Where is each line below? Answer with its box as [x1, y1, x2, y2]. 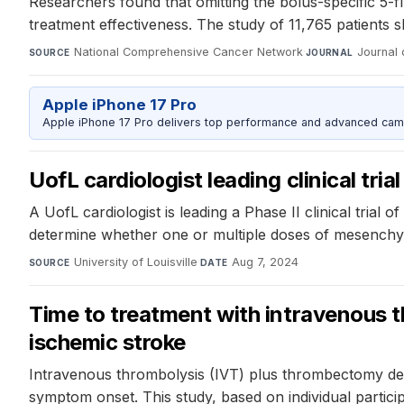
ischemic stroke [29, 328, 186, 355]
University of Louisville [73, 254, 197, 269]
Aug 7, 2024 [231, 254, 298, 269]
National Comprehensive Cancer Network [73, 45, 303, 60]
